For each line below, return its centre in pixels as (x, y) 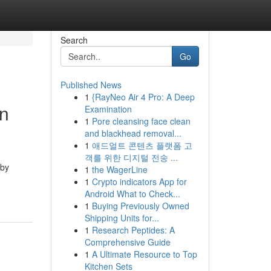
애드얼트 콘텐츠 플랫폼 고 (142, 145)
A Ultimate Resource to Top (144, 254)
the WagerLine (119, 169)
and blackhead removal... (133, 133)
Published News (91, 85)
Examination (108, 109)
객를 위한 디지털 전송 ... (131, 157)
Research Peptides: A (133, 230)
